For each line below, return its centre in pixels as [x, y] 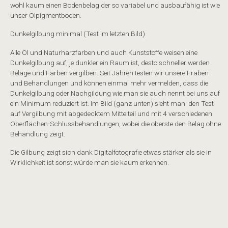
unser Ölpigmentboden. [46, 16]
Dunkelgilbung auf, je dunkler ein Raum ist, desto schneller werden [110, 62]
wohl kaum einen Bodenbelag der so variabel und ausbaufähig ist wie [115, 5]
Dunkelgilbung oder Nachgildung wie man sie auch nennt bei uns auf [115, 93]
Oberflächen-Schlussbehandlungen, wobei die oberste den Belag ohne [116, 123]
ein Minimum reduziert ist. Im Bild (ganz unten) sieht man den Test [112, 103]
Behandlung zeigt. [38, 134]
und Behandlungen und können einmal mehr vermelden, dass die [109, 83]
